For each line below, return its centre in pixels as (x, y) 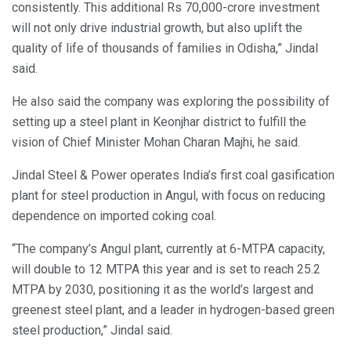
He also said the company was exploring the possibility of (171, 101)
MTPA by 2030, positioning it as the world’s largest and (163, 289)
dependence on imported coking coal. (114, 215)
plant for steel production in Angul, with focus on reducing (168, 195)
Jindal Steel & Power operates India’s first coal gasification (173, 175)
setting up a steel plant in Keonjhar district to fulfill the (159, 121)
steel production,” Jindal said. (92, 330)
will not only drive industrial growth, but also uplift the (157, 27)
